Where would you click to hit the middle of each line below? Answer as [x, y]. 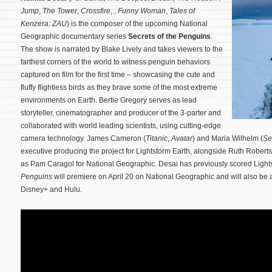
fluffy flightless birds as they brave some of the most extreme [119, 87]
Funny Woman [142, 11]
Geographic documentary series [74, 36]
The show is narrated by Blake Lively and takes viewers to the [122, 49]
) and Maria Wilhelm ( [228, 138]
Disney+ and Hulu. [51, 189]
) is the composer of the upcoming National [137, 24]
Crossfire [96, 11]
